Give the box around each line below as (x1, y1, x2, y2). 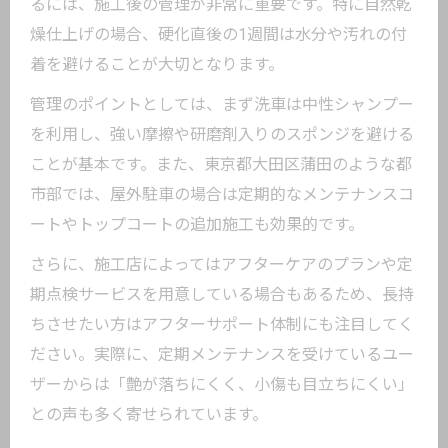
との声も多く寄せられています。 (30, 405, 268, 424)
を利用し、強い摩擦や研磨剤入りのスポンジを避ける (30, 125, 414, 144)
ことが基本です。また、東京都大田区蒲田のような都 (30, 155, 412, 174)
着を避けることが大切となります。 (30, 55, 284, 74)
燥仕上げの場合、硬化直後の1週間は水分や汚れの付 (30, 25, 407, 44)
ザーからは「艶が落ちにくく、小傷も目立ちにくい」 (30, 375, 414, 394)
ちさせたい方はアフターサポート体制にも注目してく (30, 315, 414, 334)
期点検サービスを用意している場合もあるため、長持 (30, 285, 414, 304)
